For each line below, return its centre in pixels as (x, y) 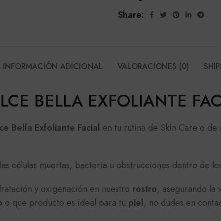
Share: (131, 15)
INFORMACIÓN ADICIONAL (53, 66)
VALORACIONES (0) (153, 66)
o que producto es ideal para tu (65, 203)
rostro (145, 189)
